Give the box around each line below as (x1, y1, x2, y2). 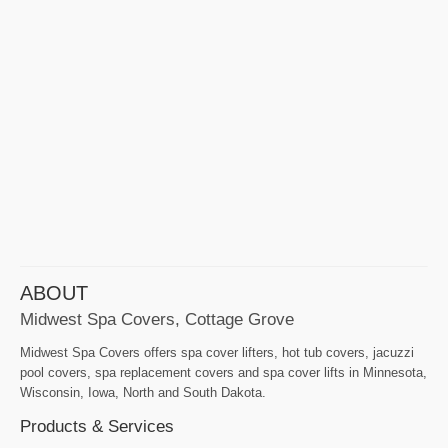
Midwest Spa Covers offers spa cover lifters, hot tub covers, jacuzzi (20, 345, 414, 361)
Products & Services (20, 416, 174, 437)
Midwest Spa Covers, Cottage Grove (20, 309, 294, 330)
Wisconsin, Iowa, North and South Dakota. (20, 385, 266, 401)
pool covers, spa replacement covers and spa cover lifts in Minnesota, (20, 365, 427, 381)
